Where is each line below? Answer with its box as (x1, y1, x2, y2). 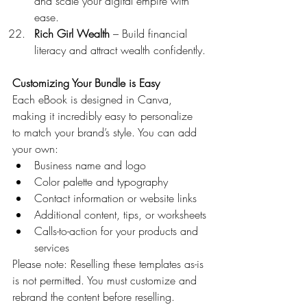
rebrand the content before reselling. (12, 288, 175, 304)
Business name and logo (34, 157, 146, 173)
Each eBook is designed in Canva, (12, 91, 175, 107)
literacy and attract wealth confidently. (34, 42, 206, 58)
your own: (12, 140, 58, 156)
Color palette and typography (34, 173, 168, 189)
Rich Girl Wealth (34, 25, 110, 41)
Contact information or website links (34, 190, 197, 206)
